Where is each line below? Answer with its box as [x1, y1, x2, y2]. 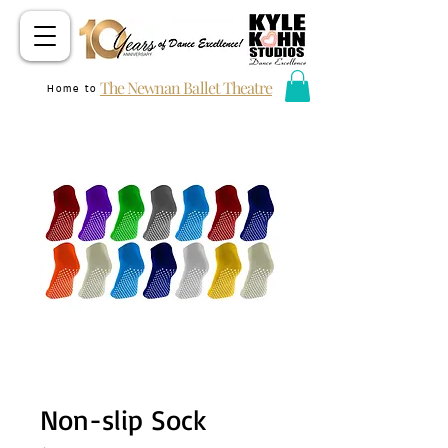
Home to [46, 84, 97, 94]
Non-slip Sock [40, 402, 206, 437]
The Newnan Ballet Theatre [100, 77, 272, 98]
